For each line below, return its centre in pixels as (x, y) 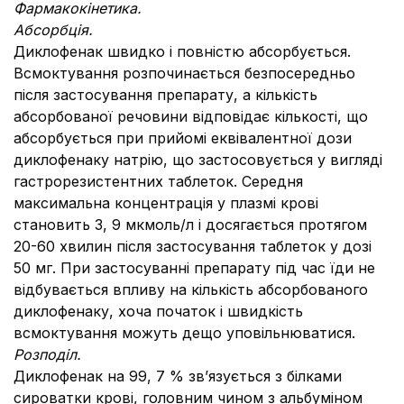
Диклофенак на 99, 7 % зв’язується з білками (178, 376)
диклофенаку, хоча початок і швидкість (158, 311)
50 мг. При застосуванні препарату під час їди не (194, 268)
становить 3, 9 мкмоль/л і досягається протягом (190, 225)
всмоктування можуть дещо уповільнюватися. (184, 333)
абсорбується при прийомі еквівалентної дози (183, 138)
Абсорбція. (53, 30)
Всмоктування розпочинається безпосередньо (184, 73)
